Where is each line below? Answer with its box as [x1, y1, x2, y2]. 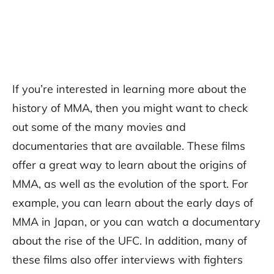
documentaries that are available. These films [12, 139, 245, 154]
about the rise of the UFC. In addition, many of [12, 234, 247, 248]
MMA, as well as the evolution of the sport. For [12, 177, 248, 191]
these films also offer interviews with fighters [12, 253, 243, 267]
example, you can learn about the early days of [12, 196, 253, 210]
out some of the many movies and [12, 120, 186, 135]
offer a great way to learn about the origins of [12, 158, 246, 172]
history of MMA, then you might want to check [12, 101, 248, 116]
